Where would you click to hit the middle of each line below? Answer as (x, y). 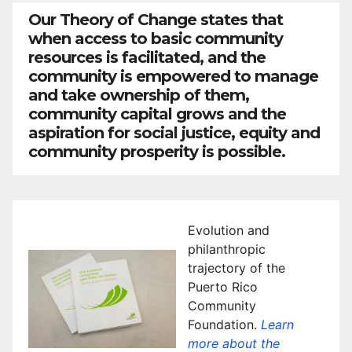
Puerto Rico (223, 286)
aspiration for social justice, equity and (174, 132)
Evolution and (229, 230)
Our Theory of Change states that (156, 19)
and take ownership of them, (139, 95)
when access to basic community (156, 38)
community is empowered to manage (173, 76)
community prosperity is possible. (157, 151)
